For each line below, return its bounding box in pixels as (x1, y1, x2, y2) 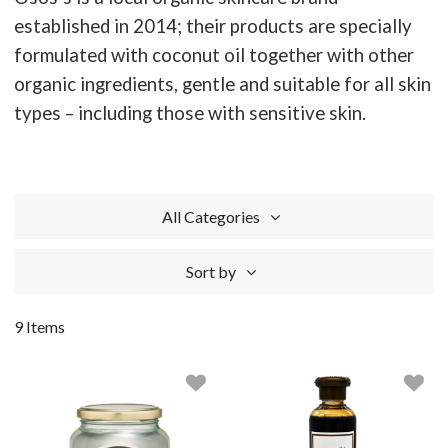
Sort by (186, 262, 236, 281)
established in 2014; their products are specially (14, 15, 412, 37)
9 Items (14, 317, 65, 336)
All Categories (162, 207, 260, 226)
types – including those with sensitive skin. (14, 102, 366, 124)
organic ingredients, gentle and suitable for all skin (14, 73, 431, 95)
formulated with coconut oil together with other (14, 44, 414, 66)
